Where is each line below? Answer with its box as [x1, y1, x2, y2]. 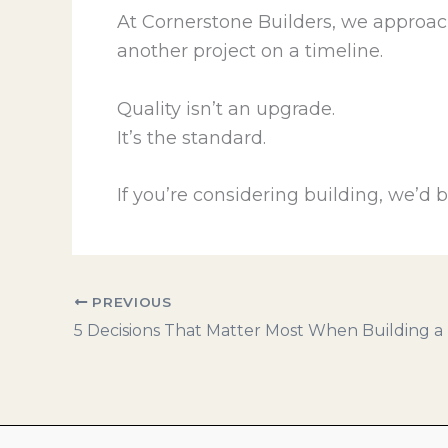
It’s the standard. [117, 126, 266, 149]
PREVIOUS [87, 293, 172, 310]
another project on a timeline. [117, 39, 383, 62]
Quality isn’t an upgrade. [117, 97, 335, 120]
